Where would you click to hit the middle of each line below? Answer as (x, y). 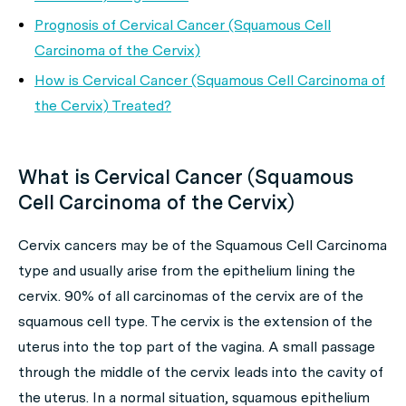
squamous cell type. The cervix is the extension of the (195, 321)
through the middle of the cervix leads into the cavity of (201, 372)
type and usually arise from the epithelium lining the (187, 271)
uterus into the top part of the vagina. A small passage (197, 347)
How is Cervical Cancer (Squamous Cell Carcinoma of (210, 80)
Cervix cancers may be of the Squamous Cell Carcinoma (203, 245)
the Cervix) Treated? (103, 106)
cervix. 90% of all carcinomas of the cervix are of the (191, 296)
